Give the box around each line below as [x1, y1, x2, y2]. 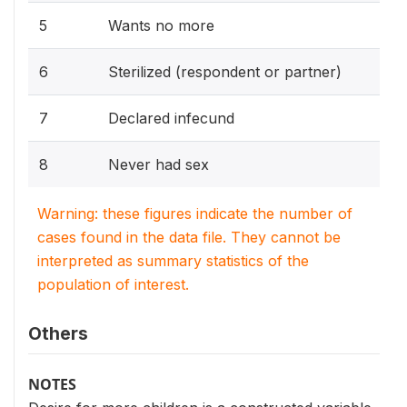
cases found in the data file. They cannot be [37, 228, 341, 246]
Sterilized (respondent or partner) [108, 63, 342, 81]
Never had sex [108, 155, 209, 174]
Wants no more [108, 16, 214, 35]
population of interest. [37, 275, 189, 293]
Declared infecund [108, 109, 234, 127]
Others [28, 323, 88, 344]
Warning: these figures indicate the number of [37, 204, 352, 223]
